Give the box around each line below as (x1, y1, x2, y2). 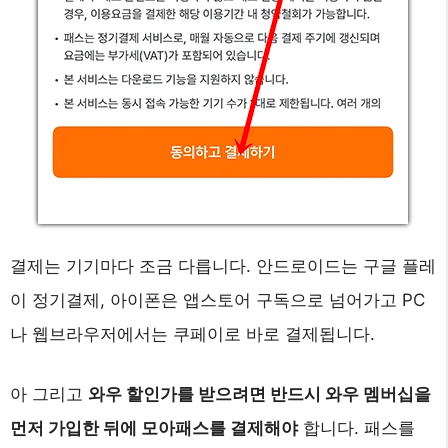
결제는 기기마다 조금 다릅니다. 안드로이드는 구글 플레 (10, 256, 436, 277)
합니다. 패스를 (298, 417, 415, 438)
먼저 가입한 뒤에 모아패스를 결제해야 (10, 417, 298, 438)
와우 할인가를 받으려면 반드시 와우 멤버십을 (88, 383, 431, 404)
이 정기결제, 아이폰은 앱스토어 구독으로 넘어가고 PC (10, 290, 425, 311)
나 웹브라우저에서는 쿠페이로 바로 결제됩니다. (10, 324, 375, 345)
